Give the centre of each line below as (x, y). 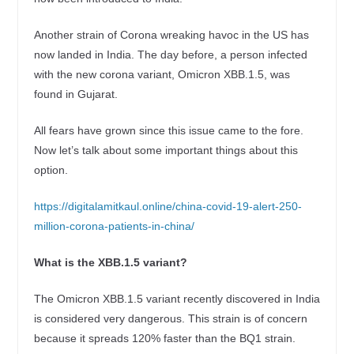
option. (51, 169)
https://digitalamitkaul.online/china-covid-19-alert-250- (168, 206)
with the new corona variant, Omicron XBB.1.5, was (162, 74)
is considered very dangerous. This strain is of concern (170, 318)
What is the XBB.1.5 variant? (110, 262)
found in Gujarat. (75, 94)
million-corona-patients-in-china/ (114, 226)
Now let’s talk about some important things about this (166, 150)
